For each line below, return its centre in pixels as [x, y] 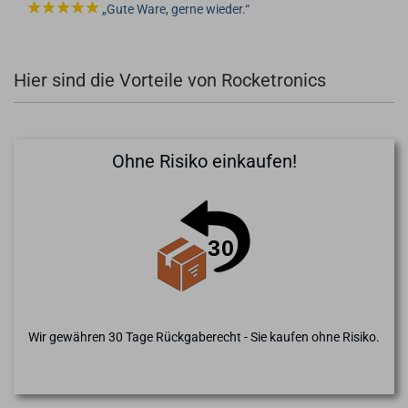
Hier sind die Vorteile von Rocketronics [170, 80]
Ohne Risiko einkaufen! [204, 161]
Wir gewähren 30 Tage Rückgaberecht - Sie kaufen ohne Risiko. [204, 337]
